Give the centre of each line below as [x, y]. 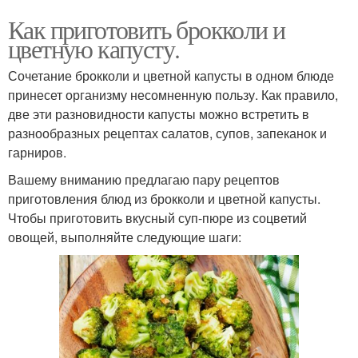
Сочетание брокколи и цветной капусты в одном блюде [171, 76]
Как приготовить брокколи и [147, 30]
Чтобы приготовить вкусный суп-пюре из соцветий [157, 218]
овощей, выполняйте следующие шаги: [125, 237]
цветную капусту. [94, 49]
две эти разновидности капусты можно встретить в [159, 114]
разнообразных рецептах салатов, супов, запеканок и [167, 133]
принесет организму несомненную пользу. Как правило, [173, 95]
